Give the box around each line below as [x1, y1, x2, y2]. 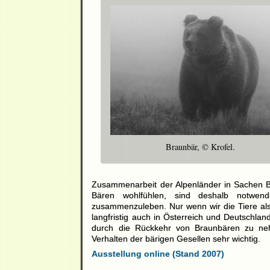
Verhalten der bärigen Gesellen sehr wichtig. [92, 233, 261, 243]
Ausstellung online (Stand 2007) [92, 249, 225, 259]
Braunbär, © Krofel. [166, 141, 236, 153]
